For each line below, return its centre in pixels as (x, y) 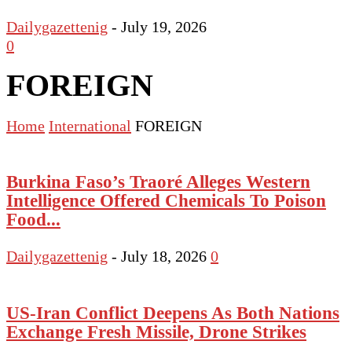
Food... (33, 219)
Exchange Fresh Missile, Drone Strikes (156, 331)
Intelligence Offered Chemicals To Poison (166, 200)
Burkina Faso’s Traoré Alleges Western (158, 181)
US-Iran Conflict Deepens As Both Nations (173, 312)
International (90, 125)
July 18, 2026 (164, 257)
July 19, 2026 (164, 26)
